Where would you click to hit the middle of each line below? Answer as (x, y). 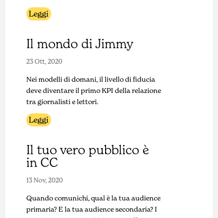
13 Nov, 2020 (44, 181)
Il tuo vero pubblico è (87, 150)
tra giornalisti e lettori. (62, 102)
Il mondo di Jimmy (80, 44)
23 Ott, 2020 (44, 62)
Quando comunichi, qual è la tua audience (93, 198)
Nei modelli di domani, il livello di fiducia (91, 80)
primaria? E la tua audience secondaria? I (91, 209)
